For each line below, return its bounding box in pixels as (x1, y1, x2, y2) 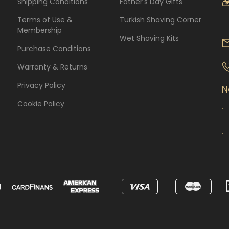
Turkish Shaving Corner (120, 14, 201, 25)
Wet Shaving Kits (120, 33, 179, 43)
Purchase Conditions (17, 43, 91, 54)
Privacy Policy (17, 80, 65, 90)
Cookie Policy (17, 98, 64, 109)
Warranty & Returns (17, 61, 87, 72)
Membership (17, 25, 62, 35)
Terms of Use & (17, 14, 73, 25)
